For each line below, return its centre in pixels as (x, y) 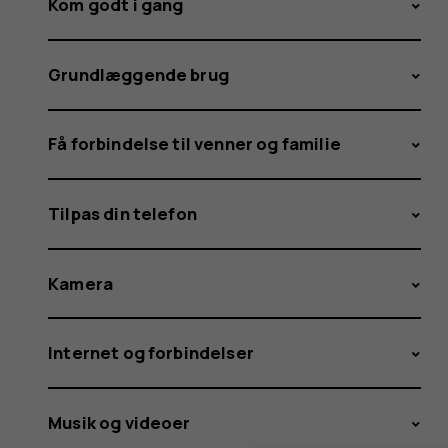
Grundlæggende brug (138, 74)
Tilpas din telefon (122, 213)
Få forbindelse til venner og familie (194, 144)
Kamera (81, 283)
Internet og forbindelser (151, 353)
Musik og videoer (119, 422)
